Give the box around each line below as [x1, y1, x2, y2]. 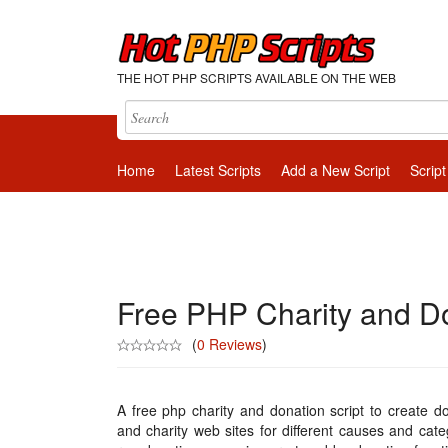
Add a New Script [281, 160, 390, 180]
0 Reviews [197, 334, 262, 354]
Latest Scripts [175, 160, 261, 180]
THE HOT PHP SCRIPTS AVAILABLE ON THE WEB [117, 69, 396, 86]
